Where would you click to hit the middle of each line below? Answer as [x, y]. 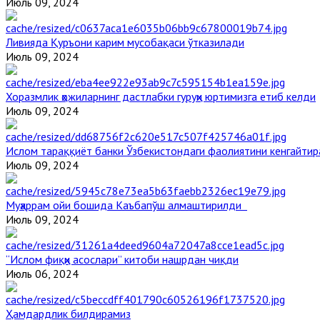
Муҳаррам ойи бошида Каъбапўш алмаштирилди [126, 205]
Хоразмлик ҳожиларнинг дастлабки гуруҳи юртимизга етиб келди [161, 96]
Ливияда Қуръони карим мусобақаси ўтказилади [125, 42]
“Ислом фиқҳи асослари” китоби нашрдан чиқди [122, 259]
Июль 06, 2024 [42, 273]
